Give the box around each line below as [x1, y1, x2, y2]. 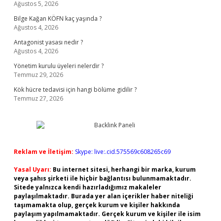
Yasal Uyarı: [14, 165, 51, 174]
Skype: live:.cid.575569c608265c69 [75, 147, 171, 156]
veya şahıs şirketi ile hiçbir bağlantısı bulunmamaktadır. [14, 174, 191, 183]
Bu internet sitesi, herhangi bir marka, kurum [53, 165, 196, 174]
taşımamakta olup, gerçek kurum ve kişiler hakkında [14, 201, 180, 209]
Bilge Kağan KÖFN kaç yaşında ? [14, 14, 102, 23]
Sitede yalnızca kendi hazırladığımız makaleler [14, 183, 161, 191]
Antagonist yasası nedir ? [14, 38, 83, 46]
